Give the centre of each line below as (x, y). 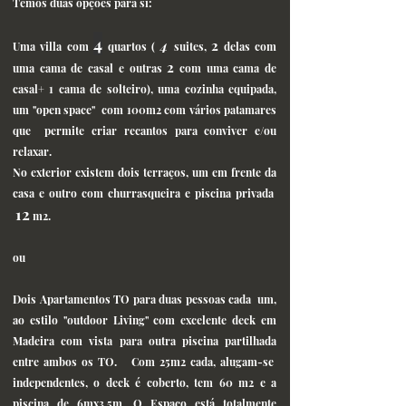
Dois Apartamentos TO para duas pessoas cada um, (145, 299)
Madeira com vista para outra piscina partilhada (145, 341)
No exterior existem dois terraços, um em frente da (145, 172)
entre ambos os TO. (65, 362)
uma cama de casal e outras (90, 68)
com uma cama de (226, 68)
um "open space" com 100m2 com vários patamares (145, 110)
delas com (248, 46)
